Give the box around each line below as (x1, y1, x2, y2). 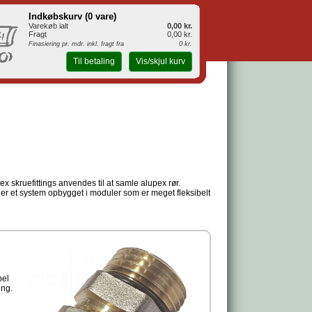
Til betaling (72, 56, 115, 67)
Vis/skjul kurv (135, 56, 185, 67)
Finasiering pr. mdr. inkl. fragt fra (29, 40, 124, 47)
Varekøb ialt (29, 22, 68, 30)
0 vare (88, 11, 114, 22)
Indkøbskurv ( (29, 11, 88, 22)
